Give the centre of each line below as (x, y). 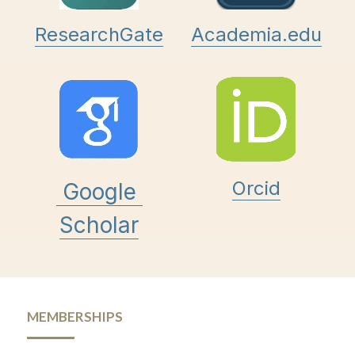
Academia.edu (256, 35)
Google (99, 192)
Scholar (99, 225)
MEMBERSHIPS (76, 317)
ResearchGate (99, 35)
